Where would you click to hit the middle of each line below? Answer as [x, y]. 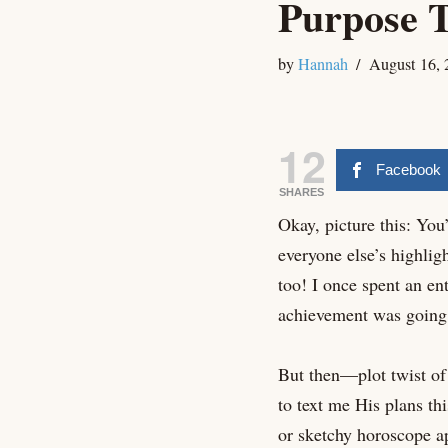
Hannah [322, 64]
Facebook [408, 170]
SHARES [301, 192]
